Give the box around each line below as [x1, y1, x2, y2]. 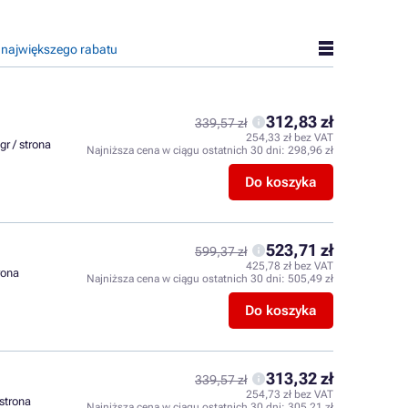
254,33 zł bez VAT [246, 131, 333, 144]
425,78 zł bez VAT [246, 260, 333, 272]
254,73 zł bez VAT [246, 388, 333, 401]
